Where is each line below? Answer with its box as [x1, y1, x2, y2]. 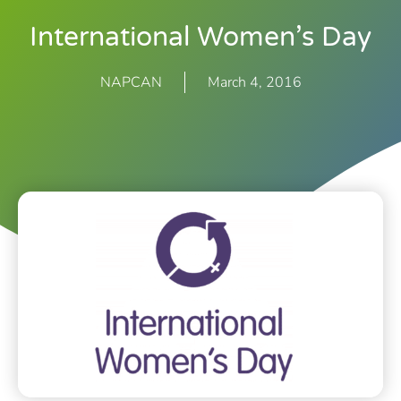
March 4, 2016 [207, 72, 302, 92]
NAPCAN [99, 72, 162, 92]
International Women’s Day [30, 20, 371, 54]
